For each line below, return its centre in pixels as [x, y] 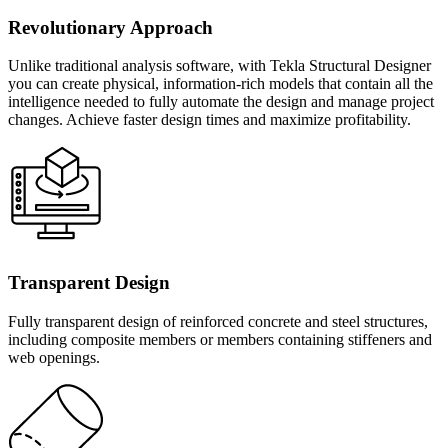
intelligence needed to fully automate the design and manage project [221, 102]
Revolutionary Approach [110, 27]
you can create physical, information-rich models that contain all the [220, 84]
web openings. [54, 357]
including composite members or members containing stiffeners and [220, 339]
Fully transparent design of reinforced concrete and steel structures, [218, 321]
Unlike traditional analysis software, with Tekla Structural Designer [219, 66]
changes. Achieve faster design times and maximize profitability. [209, 120]
